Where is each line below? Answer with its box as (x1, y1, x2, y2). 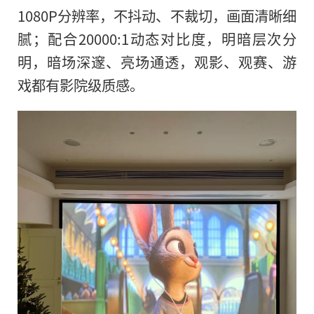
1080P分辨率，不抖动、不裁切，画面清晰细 (18, 4, 296, 26)
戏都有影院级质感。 (18, 74, 144, 95)
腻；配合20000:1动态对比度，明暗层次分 (18, 27, 296, 49)
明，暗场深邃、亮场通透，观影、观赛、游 (18, 50, 296, 72)
